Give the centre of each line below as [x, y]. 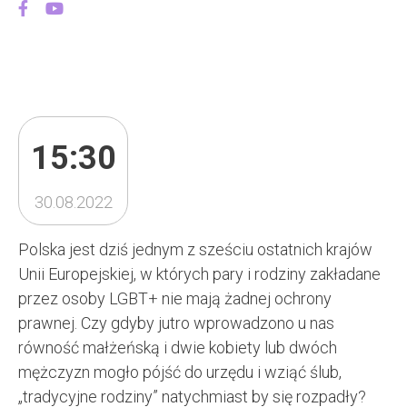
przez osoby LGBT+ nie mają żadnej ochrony [175, 298]
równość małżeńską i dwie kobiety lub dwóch [178, 347]
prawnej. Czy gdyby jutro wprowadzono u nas [176, 323]
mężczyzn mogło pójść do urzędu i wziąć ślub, [180, 372]
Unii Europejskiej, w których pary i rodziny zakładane [199, 274]
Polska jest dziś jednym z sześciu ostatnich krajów [195, 249]
